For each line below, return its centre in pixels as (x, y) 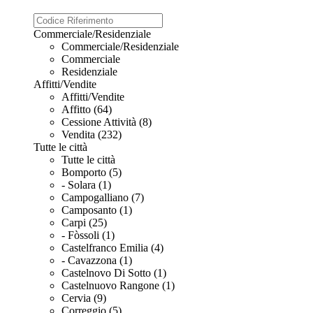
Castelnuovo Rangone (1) (118, 285)
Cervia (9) (84, 298)
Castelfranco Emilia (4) (112, 247)
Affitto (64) (87, 109)
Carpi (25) (84, 222)
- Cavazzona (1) (97, 260)
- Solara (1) (86, 184)
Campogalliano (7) (103, 197)
